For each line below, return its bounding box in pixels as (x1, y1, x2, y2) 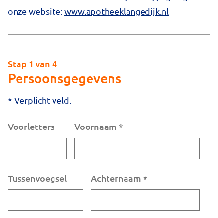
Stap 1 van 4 (8, 58, 57, 70)
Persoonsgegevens (8, 70, 121, 87)
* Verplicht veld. (8, 95, 71, 106)
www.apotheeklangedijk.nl (64, 5, 169, 16)
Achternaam (91, 172, 141, 184)
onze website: (8, 5, 64, 16)
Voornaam (74, 121, 117, 132)
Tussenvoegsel (8, 172, 67, 184)
